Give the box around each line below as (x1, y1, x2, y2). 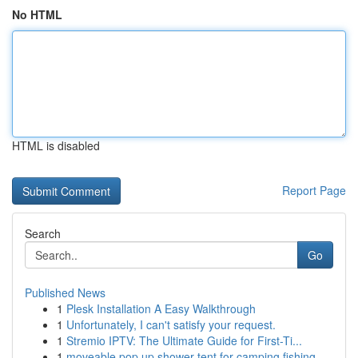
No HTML (12, 6, 62, 22)
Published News (25, 284, 105, 300)
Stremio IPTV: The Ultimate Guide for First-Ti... (66, 332, 302, 348)
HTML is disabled (12, 137, 100, 153)
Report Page (282, 182, 346, 198)
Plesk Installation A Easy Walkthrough (66, 300, 256, 316)
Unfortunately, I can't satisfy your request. (66, 316, 276, 332)
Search (25, 225, 61, 241)
